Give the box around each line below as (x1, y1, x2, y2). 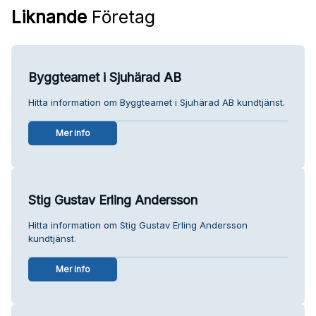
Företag (87, 6, 155, 28)
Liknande (11, 6, 87, 28)
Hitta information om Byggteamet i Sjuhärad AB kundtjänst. (28, 96, 285, 108)
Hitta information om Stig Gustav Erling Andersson (28, 219, 248, 231)
